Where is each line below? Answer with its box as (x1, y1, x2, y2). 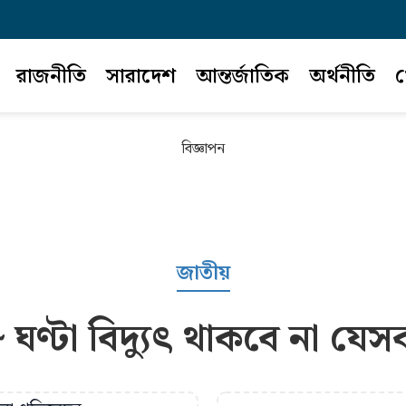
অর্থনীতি (308, 60, 375, 93)
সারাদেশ (105, 60, 176, 93)
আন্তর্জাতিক (195, 60, 289, 93)
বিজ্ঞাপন (181, 138, 225, 160)
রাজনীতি (15, 60, 86, 93)
